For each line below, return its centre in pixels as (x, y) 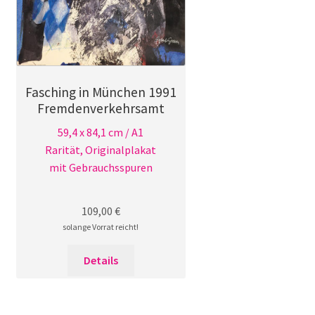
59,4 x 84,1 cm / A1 (101, 132)
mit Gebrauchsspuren (101, 167)
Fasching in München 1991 (101, 92)
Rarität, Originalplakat (101, 149)
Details (101, 260)
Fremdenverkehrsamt (101, 108)
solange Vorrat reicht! (101, 226)
